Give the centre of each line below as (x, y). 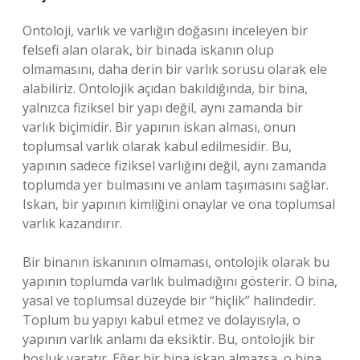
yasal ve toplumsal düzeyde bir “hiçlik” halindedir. (169, 301)
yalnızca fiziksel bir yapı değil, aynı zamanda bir (163, 108)
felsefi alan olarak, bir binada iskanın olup (148, 50)
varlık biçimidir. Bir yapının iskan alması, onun (159, 127)
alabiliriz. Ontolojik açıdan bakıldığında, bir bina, (165, 88)
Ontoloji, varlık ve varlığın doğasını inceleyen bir (165, 31)
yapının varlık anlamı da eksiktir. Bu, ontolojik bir (169, 339)
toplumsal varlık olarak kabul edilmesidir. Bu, (157, 146)
